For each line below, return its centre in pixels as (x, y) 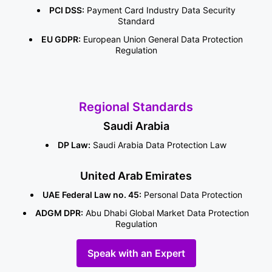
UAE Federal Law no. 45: (92, 195)
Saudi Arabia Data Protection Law (158, 145)
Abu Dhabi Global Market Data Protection (166, 213)
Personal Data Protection (192, 195)
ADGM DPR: (59, 213)
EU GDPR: (61, 39)
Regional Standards (136, 107)
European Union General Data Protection (162, 39)
